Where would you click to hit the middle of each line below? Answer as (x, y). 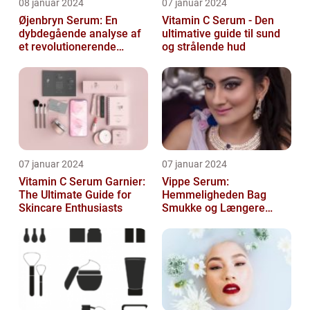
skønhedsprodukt (62, 60)
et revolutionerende (67, 46)
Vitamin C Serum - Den (218, 20)
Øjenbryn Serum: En (68, 20)
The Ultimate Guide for (75, 194)
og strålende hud (204, 46)
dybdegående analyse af (80, 33)
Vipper (178, 221)
